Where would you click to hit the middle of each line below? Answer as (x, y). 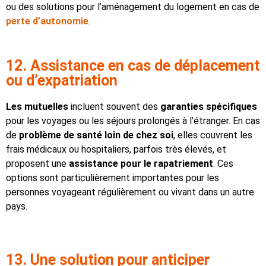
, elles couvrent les (213, 135)
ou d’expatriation (62, 81)
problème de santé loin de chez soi (96, 135)
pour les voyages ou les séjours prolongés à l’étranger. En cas (133, 121)
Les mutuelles (37, 107)
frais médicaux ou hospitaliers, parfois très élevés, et (116, 150)
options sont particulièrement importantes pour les (113, 178)
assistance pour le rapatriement (141, 164)
